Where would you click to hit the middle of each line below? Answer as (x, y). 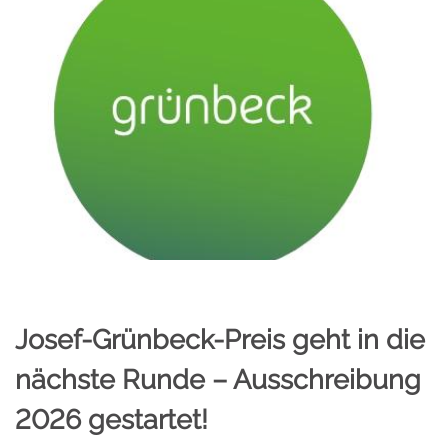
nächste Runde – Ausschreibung (218, 380)
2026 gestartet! (111, 420)
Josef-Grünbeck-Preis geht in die (220, 340)
